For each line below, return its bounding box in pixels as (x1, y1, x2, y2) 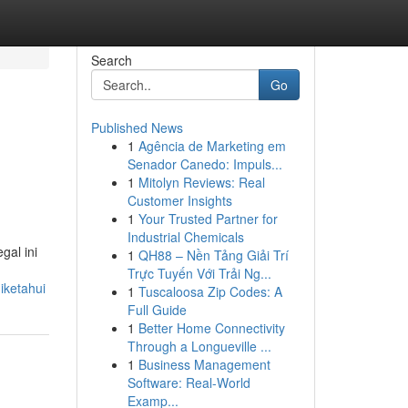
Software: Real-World (127, 373, 250, 392)
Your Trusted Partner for (138, 209, 278, 228)
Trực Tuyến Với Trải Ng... (127, 264, 271, 282)
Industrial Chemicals (127, 228, 244, 246)
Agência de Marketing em (138, 137, 286, 155)
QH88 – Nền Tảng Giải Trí (138, 246, 289, 264)
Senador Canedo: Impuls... (127, 155, 282, 173)
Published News (90, 118, 183, 137)
